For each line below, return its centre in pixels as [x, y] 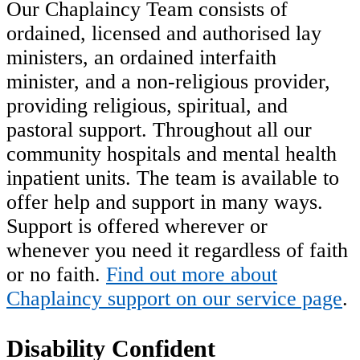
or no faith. [56, 275]
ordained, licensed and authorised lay [164, 34]
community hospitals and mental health [172, 154]
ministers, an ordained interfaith [141, 58]
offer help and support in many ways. [165, 202]
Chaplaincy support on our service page [174, 299]
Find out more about [192, 275]
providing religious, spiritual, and [147, 106]
